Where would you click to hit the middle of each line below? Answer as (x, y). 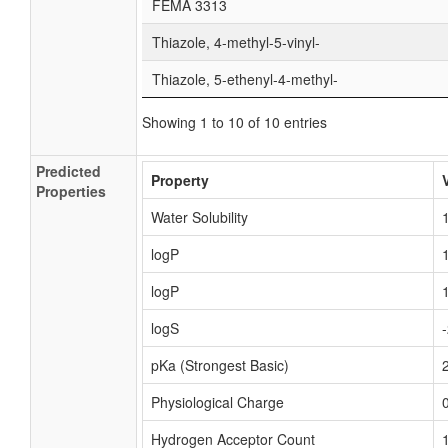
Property (180, 180)
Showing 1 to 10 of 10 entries (234, 122)
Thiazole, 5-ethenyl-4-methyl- (245, 79)
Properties (71, 191)
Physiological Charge (217, 402)
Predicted (68, 171)
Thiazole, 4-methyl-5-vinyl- (236, 42)
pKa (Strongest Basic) (220, 365)
